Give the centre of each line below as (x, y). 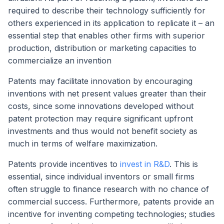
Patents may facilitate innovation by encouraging (100, 81)
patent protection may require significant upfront (100, 119)
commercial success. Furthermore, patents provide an (111, 202)
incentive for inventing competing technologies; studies (111, 214)
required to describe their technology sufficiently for (107, 11)
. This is (184, 164)
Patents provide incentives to (64, 164)
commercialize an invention (60, 61)
